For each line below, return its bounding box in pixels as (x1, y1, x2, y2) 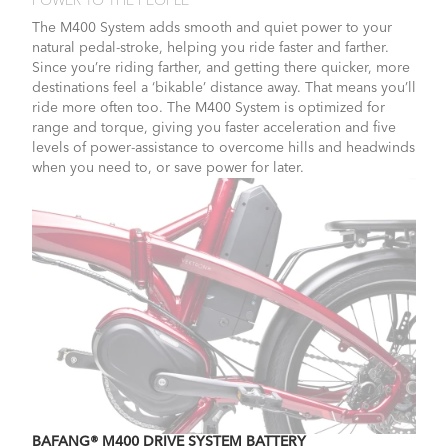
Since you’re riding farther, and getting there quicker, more (32, 60, 410, 75)
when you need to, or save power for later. (32, 160, 304, 175)
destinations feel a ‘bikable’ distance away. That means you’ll (32, 80, 416, 95)
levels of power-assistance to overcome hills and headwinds (32, 140, 415, 155)
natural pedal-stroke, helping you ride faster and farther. (32, 40, 389, 55)
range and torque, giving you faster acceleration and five (32, 120, 396, 135)
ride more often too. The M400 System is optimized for (32, 100, 385, 115)
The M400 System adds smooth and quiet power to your (32, 20, 392, 35)
